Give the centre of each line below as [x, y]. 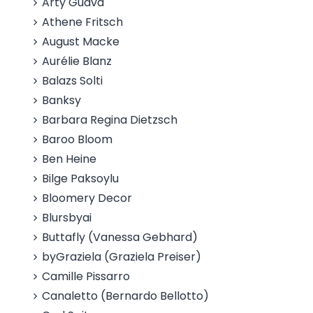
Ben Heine [70, 159]
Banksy [62, 100]
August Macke [81, 42]
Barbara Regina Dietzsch [110, 120]
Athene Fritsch [83, 22]
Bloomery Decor [87, 198]
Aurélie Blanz [77, 61]
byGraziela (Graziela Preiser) [122, 257]
